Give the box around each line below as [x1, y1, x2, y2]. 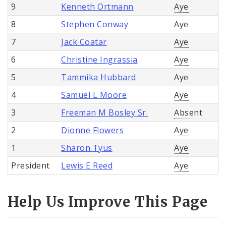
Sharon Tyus [61, 142, 112, 153]
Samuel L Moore [61, 89, 127, 100]
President [11, 159, 50, 171]
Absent [174, 106, 203, 118]
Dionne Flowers [61, 124, 124, 136]
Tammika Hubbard [61, 71, 136, 83]
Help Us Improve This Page [8, 193, 208, 211]
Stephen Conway [61, 18, 129, 30]
